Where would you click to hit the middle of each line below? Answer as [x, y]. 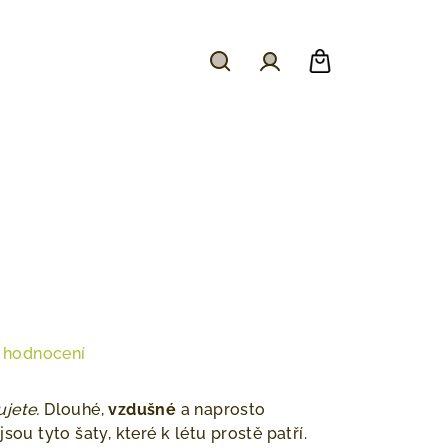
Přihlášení [314, 89]
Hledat [251, 89]
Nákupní [358, 89]
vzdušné [142, 409]
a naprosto [221, 409]
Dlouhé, [74, 409]
